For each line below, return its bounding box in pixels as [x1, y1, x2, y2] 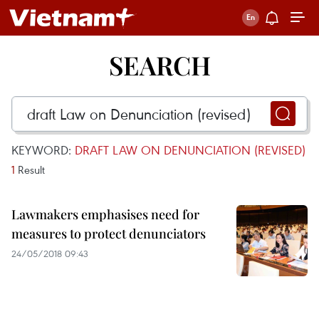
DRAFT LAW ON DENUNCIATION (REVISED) [75, 142, 305, 158]
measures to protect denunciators [11, 225, 206, 242]
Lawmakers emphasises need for [11, 206, 199, 223]
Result [15, 162, 45, 177]
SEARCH [108, 48, 211, 82]
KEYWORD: [11, 142, 75, 158]
